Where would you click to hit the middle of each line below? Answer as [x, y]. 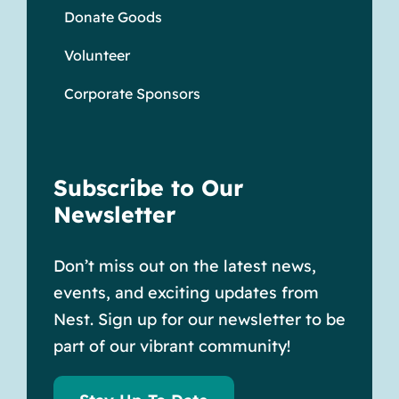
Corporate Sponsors [132, 94]
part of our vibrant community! [171, 346]
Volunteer [97, 56]
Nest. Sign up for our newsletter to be [199, 320]
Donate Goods [113, 17]
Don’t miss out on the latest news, [184, 266]
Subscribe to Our [148, 188]
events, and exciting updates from [186, 293]
